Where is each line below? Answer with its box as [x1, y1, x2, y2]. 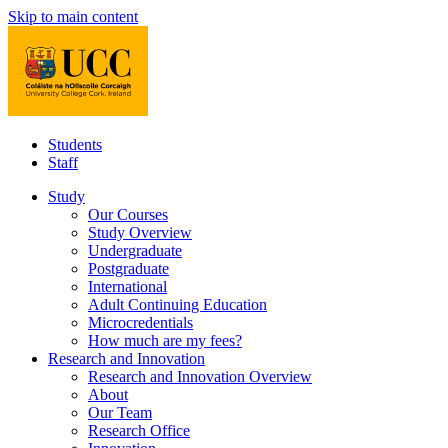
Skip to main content [8, 8, 138, 25]
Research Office [88, 422, 190, 439]
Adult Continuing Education [88, 296, 267, 313]
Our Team [88, 404, 152, 421]
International [88, 278, 167, 295]
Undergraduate [88, 242, 182, 259]
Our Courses [88, 206, 168, 223]
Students [48, 136, 102, 153]
